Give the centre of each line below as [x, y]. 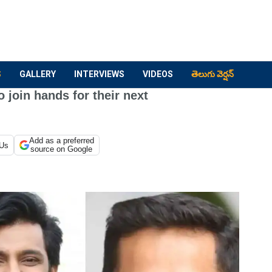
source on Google [62, 149]
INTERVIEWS [99, 74]
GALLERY [38, 74]
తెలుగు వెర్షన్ [212, 74]
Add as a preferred [61, 141]
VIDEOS [158, 74]
